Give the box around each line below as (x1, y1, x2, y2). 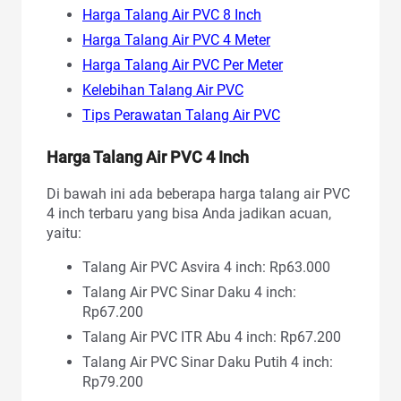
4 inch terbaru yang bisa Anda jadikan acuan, (47, 204, 331, 222)
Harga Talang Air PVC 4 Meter (82, 30, 270, 48)
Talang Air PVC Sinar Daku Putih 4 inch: (82, 353, 333, 371)
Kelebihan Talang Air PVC (82, 81, 243, 98)
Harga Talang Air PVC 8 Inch (82, 5, 261, 23)
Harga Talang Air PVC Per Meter (82, 55, 283, 73)
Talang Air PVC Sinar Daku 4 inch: (82, 283, 296, 301)
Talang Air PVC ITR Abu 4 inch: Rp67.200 (82, 328, 341, 346)
